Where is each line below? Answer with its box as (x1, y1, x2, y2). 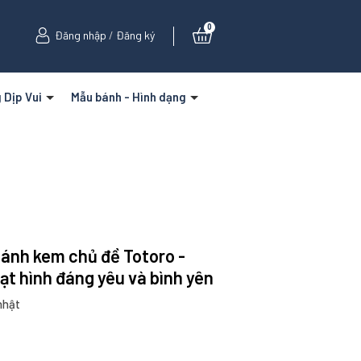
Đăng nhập (54, 28, 106, 43)
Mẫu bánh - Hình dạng (70, 89, 189, 104)
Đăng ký (115, 28, 155, 43)
